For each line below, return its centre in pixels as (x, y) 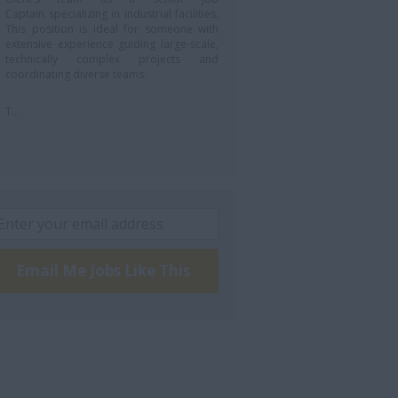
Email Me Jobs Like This (103, 270)
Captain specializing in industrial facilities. (112, 13)
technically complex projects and (112, 59)
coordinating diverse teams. (76, 74)
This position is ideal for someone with (112, 28)
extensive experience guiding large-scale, (112, 44)
